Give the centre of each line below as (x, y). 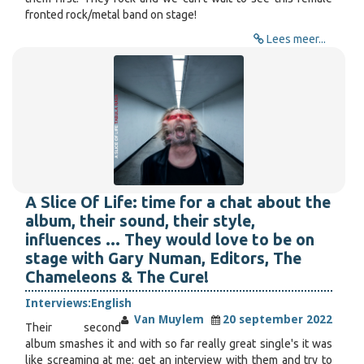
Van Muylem (167, 319)
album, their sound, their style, (140, 221)
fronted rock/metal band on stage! (111, 15)
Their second (73, 327)
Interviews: (58, 303)
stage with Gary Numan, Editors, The (163, 258)
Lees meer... (296, 39)
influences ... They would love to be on (170, 240)
